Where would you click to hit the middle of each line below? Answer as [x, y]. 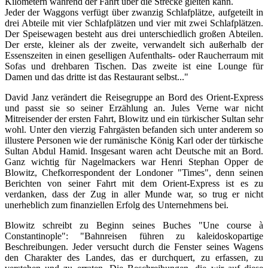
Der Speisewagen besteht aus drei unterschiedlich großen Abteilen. [134, 33]
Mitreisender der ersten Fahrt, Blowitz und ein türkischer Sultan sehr [134, 118]
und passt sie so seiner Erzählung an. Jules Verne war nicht [134, 108]
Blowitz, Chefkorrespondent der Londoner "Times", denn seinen [134, 172]
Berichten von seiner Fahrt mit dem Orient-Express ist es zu [134, 183]
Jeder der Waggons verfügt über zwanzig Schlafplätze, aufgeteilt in [134, 12]
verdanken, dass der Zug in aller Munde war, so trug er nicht [134, 194]
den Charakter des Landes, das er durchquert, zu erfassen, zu [134, 257]
